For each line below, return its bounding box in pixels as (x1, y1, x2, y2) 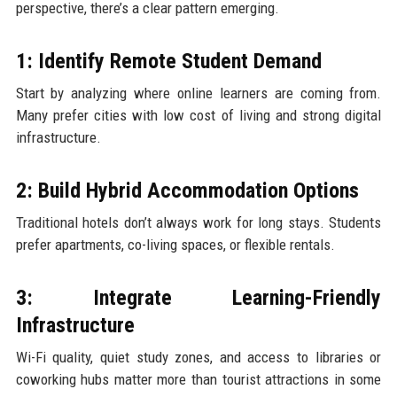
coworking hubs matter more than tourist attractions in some (15, 370, 382, 389)
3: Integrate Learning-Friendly (15, 285, 382, 311)
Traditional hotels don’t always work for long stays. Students (15, 214, 382, 232)
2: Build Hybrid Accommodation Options (15, 178, 359, 204)
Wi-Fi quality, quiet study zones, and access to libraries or (15, 348, 382, 367)
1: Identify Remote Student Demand (15, 49, 322, 74)
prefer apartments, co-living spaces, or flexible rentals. (15, 236, 335, 254)
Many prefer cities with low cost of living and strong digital (15, 106, 382, 125)
